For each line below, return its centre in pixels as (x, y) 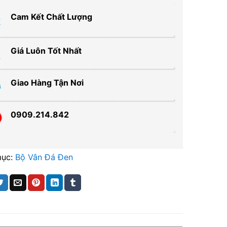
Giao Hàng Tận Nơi (47, 83)
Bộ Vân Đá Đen (44, 157)
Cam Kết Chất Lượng (52, 17)
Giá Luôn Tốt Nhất (46, 50)
